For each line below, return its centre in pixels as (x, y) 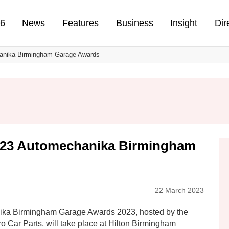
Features (80, 23)
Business (134, 23)
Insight (184, 23)
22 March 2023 (179, 190)
